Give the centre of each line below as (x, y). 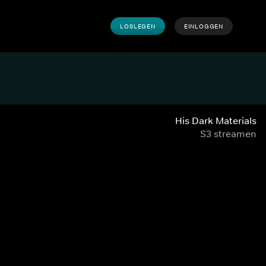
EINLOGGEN (203, 26)
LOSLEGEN (138, 26)
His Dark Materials (216, 121)
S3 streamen (228, 134)
